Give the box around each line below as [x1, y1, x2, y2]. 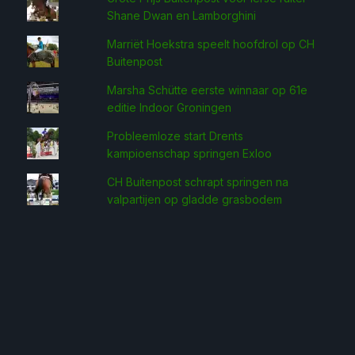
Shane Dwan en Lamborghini [107, 9, 257, 22]
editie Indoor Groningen [107, 101, 232, 114]
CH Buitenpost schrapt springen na [107, 175, 289, 189]
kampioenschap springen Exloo [107, 147, 273, 160]
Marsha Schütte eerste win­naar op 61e [107, 83, 308, 97]
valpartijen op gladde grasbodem [107, 193, 283, 206]
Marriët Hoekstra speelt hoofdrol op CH [107, 37, 315, 51]
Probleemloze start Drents [107, 129, 244, 143]
